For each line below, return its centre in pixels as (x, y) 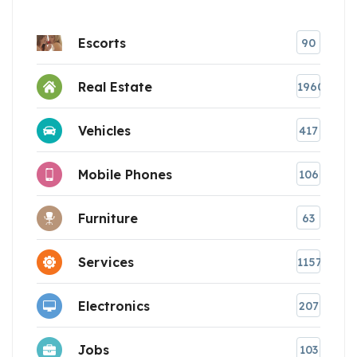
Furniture (108, 218)
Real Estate (115, 86)
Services (106, 262)
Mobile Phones (125, 174)
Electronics (114, 306)
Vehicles (104, 130)
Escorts (102, 43)
